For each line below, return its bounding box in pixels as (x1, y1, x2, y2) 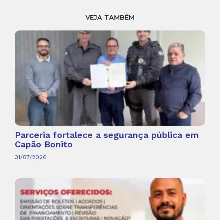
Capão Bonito (15, 139, 73, 150)
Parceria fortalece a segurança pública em (15, 130, 199, 140)
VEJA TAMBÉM (85, 13, 135, 22)
